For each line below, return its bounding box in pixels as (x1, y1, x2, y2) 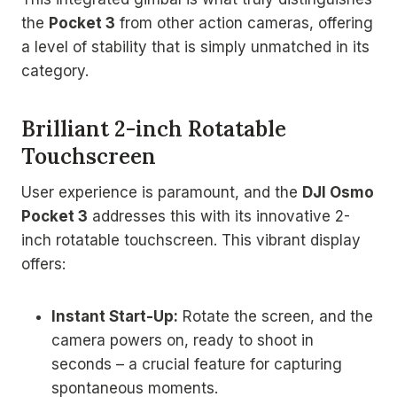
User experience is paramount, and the (21, 183, 302, 201)
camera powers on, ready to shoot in (51, 331, 314, 349)
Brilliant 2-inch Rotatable (21, 114, 286, 143)
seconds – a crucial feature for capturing (51, 354, 342, 373)
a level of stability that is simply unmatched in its (21, 37, 370, 56)
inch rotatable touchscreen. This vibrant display (21, 230, 361, 249)
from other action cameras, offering (115, 13, 373, 32)
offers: (21, 254, 66, 273)
